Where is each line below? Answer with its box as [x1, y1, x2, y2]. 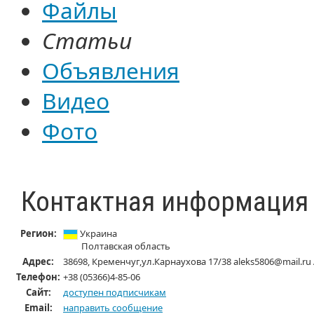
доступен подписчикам [63, 286, 166, 299]
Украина [78, 227, 117, 240]
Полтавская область [81, 240, 170, 253]
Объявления [42, 55, 179, 86]
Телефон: [16, 271, 60, 283]
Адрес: [22, 255, 54, 268]
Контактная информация [21, 185, 308, 218]
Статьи [42, 25, 132, 55]
